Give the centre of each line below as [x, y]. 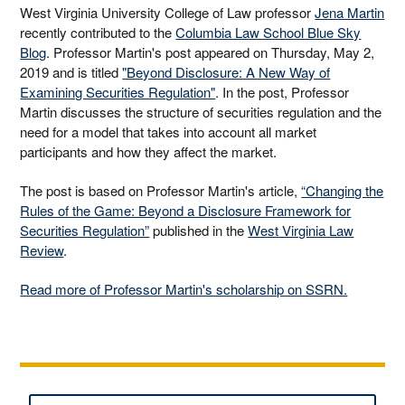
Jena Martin [350, 13]
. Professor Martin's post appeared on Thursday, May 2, [211, 52]
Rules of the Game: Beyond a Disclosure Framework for [186, 210]
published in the [199, 230]
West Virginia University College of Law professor [168, 13]
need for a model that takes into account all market [169, 132]
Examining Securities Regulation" [118, 92]
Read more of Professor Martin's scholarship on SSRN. [184, 288]
